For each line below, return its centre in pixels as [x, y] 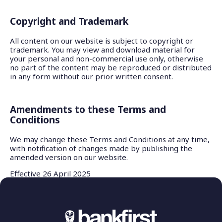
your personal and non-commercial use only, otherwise [107, 58]
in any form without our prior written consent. [91, 76]
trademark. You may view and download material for [102, 50]
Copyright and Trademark [69, 21]
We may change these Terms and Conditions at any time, [110, 139]
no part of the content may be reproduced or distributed [111, 67]
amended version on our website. [69, 157]
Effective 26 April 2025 [50, 173]
